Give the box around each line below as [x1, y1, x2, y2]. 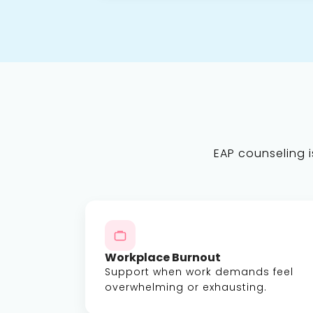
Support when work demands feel [105, 265, 293, 279]
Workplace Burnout [105, 249, 221, 265]
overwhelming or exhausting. [105, 280, 267, 294]
